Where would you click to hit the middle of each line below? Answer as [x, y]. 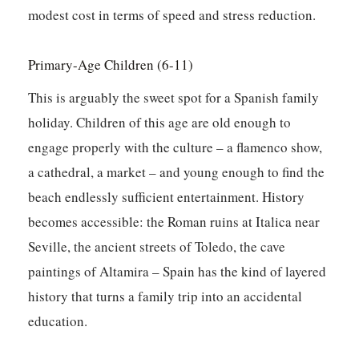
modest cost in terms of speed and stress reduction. [172, 15]
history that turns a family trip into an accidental [165, 296]
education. [58, 321]
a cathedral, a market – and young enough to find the [177, 172]
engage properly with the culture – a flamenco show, [175, 147]
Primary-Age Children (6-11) [111, 65]
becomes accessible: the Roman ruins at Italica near [174, 222]
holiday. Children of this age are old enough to [160, 123]
